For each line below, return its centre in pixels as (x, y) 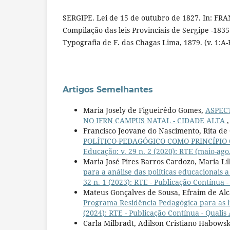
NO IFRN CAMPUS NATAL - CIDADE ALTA (155, 120)
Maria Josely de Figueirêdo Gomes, (144, 110)
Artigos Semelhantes (108, 89)
